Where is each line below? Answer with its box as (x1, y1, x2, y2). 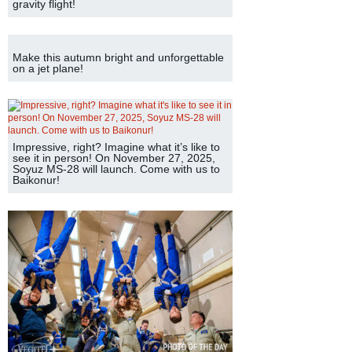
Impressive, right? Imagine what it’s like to (13, 141, 220, 153)
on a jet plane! (13, 62, 83, 75)
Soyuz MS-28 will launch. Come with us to (13, 163, 220, 175)
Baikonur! (13, 174, 60, 186)
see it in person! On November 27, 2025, (13, 152, 215, 164)
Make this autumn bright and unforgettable (13, 51, 224, 64)
